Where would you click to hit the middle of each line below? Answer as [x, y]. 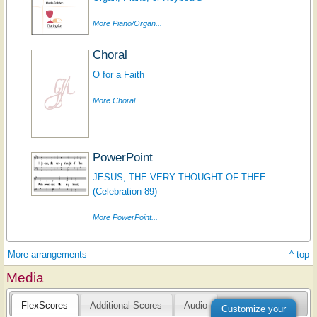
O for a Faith [118, 74]
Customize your [254, 309]
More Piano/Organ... [127, 23]
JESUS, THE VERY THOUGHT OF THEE [179, 177]
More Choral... [117, 100]
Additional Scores [126, 305]
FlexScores [45, 305]
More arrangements [47, 254]
